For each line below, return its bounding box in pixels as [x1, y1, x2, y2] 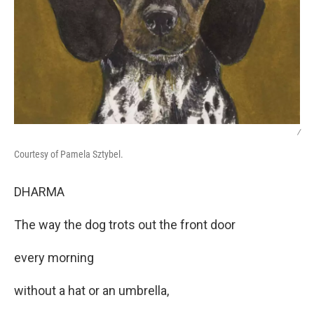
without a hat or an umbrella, [14, 283, 169, 299]
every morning [14, 250, 94, 266]
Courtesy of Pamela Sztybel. [14, 149, 123, 161]
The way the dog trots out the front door [14, 217, 235, 233]
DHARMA [14, 184, 64, 200]
